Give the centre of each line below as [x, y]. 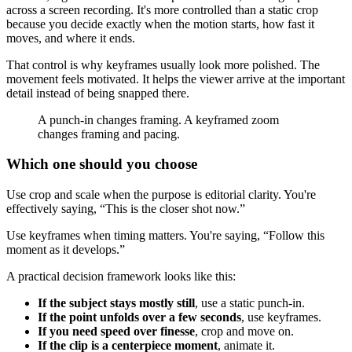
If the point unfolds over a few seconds [139, 317]
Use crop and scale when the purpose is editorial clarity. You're [161, 194]
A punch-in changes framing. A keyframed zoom [158, 119]
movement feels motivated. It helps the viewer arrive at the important [176, 79]
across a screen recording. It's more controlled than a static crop [162, 9]
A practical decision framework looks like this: [121, 276]
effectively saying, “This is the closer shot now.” [126, 209]
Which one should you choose [102, 164]
